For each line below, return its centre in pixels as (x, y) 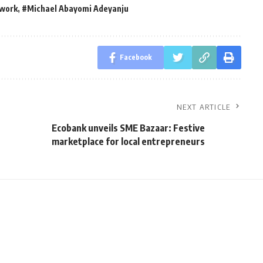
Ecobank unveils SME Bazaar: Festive (128, 128)
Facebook (136, 58)
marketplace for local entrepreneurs (128, 142)
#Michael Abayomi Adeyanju (75, 9)
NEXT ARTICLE (204, 107)
